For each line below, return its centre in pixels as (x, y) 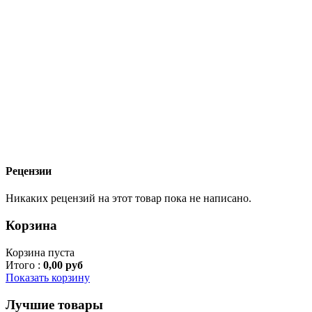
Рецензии (29, 171)
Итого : (24, 265)
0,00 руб (63, 265)
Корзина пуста (40, 252)
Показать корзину (48, 277)
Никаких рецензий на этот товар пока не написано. (128, 198)
